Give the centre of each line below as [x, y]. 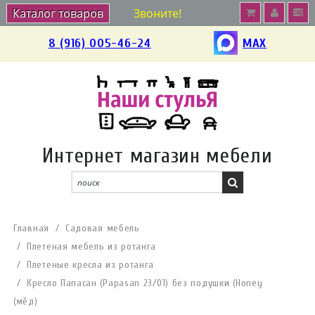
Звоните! [157, 13]
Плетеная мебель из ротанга [92, 246]
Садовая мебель [102, 228]
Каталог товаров [58, 13]
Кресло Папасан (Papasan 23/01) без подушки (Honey [145, 283]
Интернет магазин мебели [157, 156]
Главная [31, 228]
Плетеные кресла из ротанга [91, 265]
